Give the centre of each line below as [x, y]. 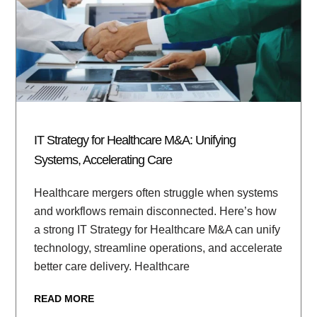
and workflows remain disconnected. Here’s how [156, 211]
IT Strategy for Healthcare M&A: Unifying [135, 140]
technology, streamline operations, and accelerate [158, 248]
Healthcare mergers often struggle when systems [156, 192]
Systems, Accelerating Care [103, 160]
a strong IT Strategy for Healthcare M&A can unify [157, 229]
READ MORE [64, 298]
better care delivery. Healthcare [112, 266]
